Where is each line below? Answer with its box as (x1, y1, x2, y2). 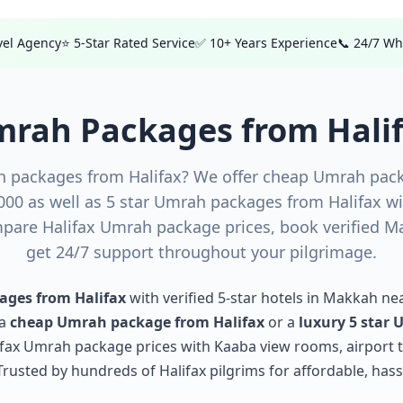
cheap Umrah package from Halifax (10, 312, 264, 332)
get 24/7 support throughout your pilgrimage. (26, 241, 377, 263)
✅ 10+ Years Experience (194, 34, 337, 51)
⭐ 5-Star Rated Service (60, 34, 195, 51)
